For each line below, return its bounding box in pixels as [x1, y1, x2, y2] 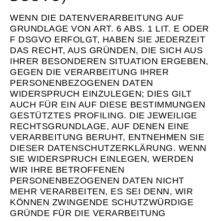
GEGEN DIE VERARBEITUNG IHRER [10, 67, 169, 77]
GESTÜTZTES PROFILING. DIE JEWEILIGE [10, 110, 197, 120]
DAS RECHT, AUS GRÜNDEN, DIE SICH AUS [10, 45, 203, 55]
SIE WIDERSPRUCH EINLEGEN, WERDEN [10, 153, 193, 164]
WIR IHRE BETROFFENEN [10, 164, 124, 175]
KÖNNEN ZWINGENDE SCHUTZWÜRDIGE [10, 197, 193, 207]
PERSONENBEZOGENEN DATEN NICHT [10, 175, 184, 185]
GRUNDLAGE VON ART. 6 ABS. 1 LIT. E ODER [10, 23, 209, 34]
